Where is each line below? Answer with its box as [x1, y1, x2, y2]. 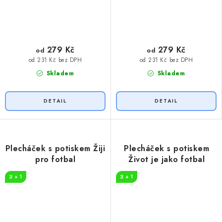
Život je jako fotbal [128, 154, 205, 166]
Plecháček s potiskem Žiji [5, 143, 106, 155]
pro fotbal [35, 154, 75, 166]
